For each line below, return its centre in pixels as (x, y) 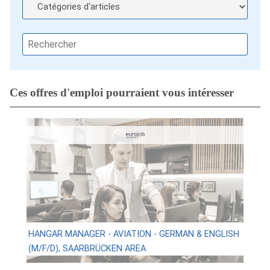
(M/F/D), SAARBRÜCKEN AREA (87, 248)
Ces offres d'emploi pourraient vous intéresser (122, 93)
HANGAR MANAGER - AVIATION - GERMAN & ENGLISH (133, 234)
